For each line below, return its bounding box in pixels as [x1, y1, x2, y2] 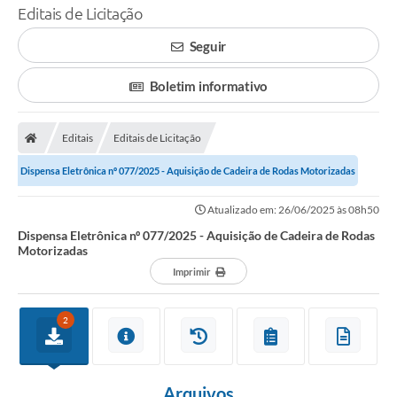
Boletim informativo [149, 78, 269, 95]
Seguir [189, 38, 227, 55]
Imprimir [172, 266, 211, 278]
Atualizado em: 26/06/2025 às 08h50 [206, 203, 379, 217]
